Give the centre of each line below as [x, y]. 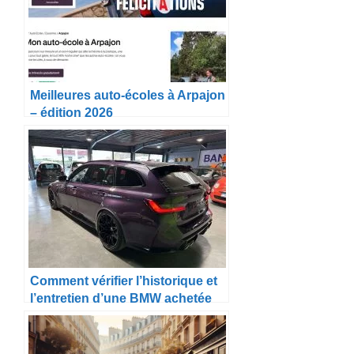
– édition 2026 [72, 112]
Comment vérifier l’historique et [124, 280]
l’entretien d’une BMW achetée [121, 298]
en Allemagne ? [76, 315]
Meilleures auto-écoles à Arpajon [128, 94]
